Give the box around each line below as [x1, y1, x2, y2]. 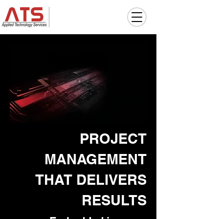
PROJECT [80, 130, 147, 147]
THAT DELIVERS [35, 171, 147, 188]
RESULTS [82, 192, 147, 209]
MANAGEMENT [44, 151, 147, 168]
